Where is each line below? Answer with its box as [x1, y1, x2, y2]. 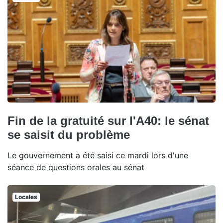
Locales [14, 193, 37, 201]
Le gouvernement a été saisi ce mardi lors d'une [7, 150, 188, 160]
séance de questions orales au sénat [7, 162, 144, 172]
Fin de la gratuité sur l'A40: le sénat [7, 113, 209, 127]
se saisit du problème [7, 127, 130, 141]
